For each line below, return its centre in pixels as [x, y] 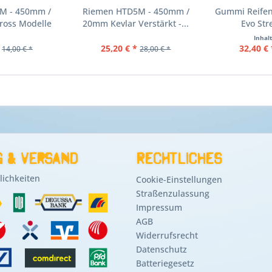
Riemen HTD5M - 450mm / [136, 11]
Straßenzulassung [173, 193]
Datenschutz [161, 249]
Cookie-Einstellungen [179, 179]
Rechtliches [179, 158]
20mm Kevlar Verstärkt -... [136, 23]
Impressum [159, 207]
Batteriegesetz [165, 263]
